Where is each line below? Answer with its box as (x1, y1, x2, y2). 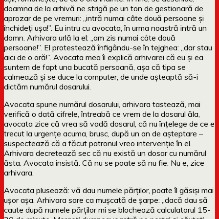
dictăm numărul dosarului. (4, 81, 91, 91)
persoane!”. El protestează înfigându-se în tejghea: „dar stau (4, 42, 212, 52)
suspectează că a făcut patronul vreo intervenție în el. (4, 138, 192, 148)
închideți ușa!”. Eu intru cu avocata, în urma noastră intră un (4, 22, 207, 33)
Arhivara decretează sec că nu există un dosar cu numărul (4, 148, 206, 158)
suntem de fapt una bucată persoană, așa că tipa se (4, 62, 186, 72)
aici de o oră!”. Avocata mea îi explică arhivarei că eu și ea (4, 52, 203, 62)
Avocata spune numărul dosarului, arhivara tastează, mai (4, 99, 200, 109)
